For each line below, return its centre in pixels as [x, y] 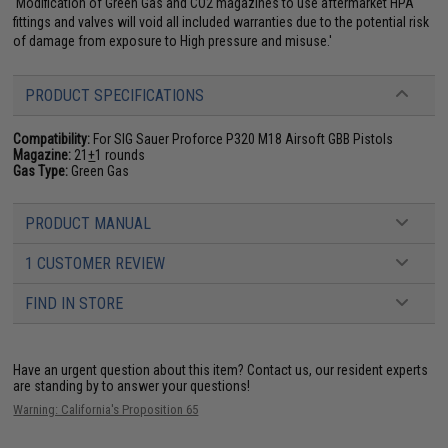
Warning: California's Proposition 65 [106, 409]
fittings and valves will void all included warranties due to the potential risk [221, 22]
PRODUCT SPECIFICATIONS [115, 95]
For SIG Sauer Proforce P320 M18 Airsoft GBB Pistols [242, 139]
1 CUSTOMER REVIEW [95, 263]
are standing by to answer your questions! [132, 386]
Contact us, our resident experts [338, 370]
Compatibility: [52, 139]
